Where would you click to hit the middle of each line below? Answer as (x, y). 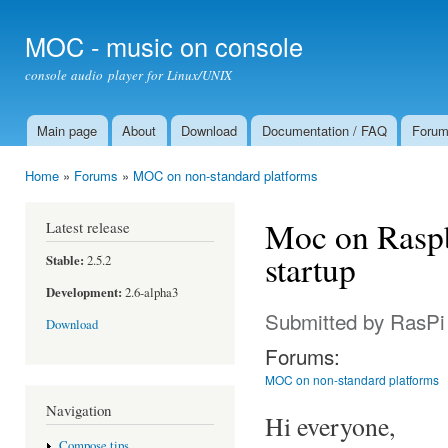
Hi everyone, (330, 425)
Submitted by (327, 320)
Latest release (88, 226)
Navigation (78, 409)
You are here (65, 194)
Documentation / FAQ (324, 130)
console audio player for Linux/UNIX (129, 75)
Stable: (65, 259)
